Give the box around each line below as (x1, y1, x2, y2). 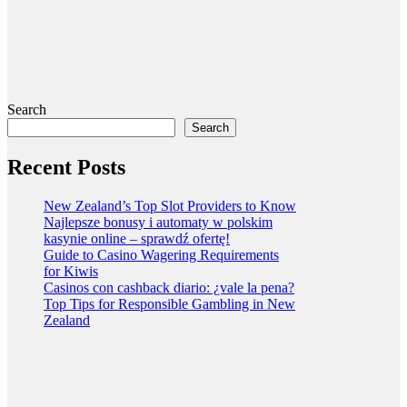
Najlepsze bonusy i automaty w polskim (44, 214, 273, 231)
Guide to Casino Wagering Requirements (44, 247, 279, 263)
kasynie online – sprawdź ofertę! (44, 231, 230, 247)
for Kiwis (44, 263, 98, 280)
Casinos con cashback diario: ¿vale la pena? (44, 280, 294, 296)
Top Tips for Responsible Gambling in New (44, 296, 295, 313)
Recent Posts (7, 155, 125, 180)
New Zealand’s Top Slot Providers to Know (44, 198, 296, 214)
